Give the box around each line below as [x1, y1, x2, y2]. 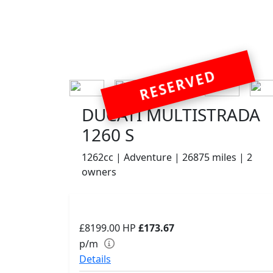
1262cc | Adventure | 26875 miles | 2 [82, 151, 252, 165]
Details [79, 252, 111, 266]
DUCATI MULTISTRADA [82, 103, 260, 127]
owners [82, 165, 116, 179]
